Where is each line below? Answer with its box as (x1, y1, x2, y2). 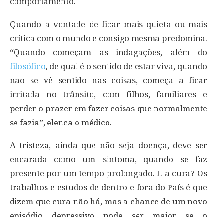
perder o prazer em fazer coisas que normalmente (10, 103, 207, 113)
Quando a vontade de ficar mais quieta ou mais (10, 19, 207, 29)
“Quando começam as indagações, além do (10, 47, 207, 57)
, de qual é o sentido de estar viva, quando (46, 61, 207, 71)
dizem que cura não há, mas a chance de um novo (10, 196, 207, 206)
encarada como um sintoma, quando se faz (10, 154, 207, 164)
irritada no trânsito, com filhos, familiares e (10, 89, 207, 99)
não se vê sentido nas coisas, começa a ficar (10, 75, 207, 85)
